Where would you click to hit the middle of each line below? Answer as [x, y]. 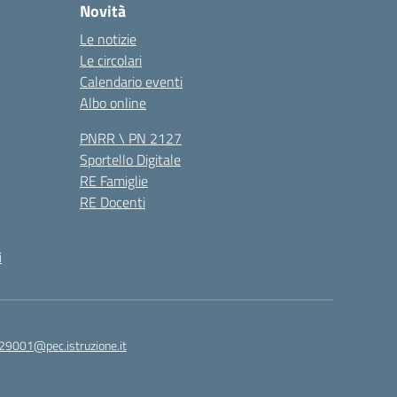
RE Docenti [113, 202]
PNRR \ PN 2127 [131, 138]
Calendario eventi [131, 82]
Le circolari [111, 60]
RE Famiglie [114, 181]
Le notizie [108, 39]
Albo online [113, 103]
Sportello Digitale [130, 160]
